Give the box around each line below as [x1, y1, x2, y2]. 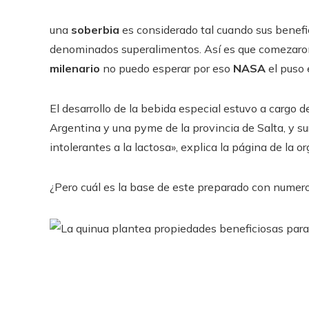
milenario [50, 61, 100, 75]
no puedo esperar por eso [100, 61, 230, 75]
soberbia [71, 23, 119, 37]
